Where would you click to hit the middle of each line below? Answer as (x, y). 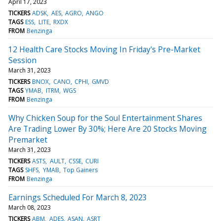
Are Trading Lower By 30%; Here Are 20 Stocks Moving (108, 129)
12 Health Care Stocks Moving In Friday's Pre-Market (104, 49)
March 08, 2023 (30, 207)
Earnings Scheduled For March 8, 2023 (78, 197)
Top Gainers (80, 170)
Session (22, 60)
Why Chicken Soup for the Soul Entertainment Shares (105, 118)
